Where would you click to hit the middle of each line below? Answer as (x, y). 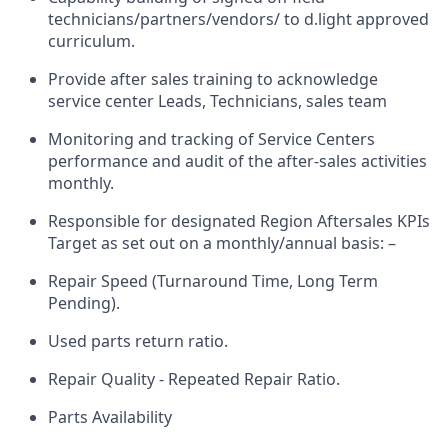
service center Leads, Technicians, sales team (217, 100)
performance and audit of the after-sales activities (237, 160)
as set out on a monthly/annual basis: (242, 242)
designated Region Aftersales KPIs (300, 220)
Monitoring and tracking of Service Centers (211, 138)
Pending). (84, 302)
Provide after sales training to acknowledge (213, 78)
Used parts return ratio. (138, 340)
